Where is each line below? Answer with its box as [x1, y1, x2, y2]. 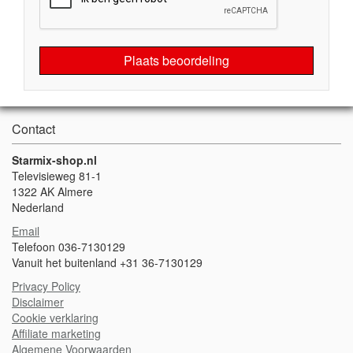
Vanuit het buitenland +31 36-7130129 [12, 255, 209, 270]
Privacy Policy [12, 278, 80, 294]
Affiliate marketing [12, 325, 101, 341]
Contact [12, 120, 55, 138]
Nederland [12, 199, 64, 215]
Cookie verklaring [12, 310, 98, 325]
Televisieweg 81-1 [12, 168, 102, 184]
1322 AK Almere [12, 184, 93, 199]
